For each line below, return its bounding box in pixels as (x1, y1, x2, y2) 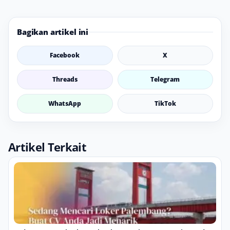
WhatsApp (48, 99, 82, 108)
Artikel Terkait (8, 139, 87, 155)
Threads (52, 75, 78, 84)
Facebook (50, 51, 80, 60)
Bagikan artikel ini (17, 27, 89, 37)
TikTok (154, 99, 176, 108)
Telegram (150, 75, 180, 84)
